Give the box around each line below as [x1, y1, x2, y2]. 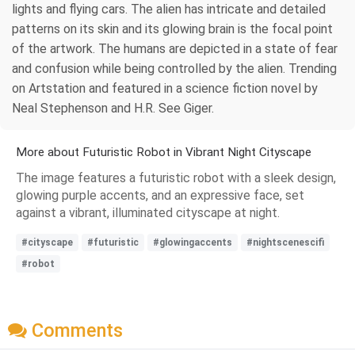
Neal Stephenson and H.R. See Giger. [12, 100, 214, 116]
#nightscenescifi [246, 236, 324, 248]
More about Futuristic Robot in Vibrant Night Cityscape [16, 144, 311, 159]
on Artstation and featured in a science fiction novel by [12, 80, 318, 96]
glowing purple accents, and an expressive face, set [16, 187, 304, 203]
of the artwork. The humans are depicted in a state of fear [12, 40, 338, 56]
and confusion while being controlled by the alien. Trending [12, 60, 337, 76]
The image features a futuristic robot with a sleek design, [16, 170, 336, 185]
